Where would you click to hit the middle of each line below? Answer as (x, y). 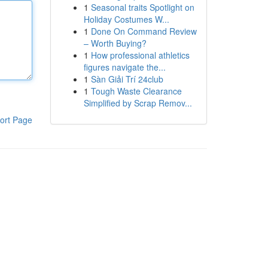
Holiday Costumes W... (126, 19)
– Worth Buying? (115, 43)
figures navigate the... (124, 67)
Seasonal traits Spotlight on (142, 7)
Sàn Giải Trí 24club (127, 79)
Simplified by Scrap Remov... (138, 103)
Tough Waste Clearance (136, 91)
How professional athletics (140, 55)
